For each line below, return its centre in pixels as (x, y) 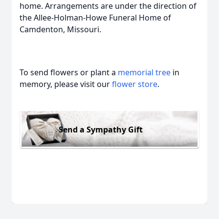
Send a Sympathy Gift (101, 129)
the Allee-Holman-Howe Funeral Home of (95, 18)
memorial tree (144, 72)
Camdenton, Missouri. (60, 29)
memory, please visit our (66, 84)
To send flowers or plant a (69, 72)
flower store (135, 84)
